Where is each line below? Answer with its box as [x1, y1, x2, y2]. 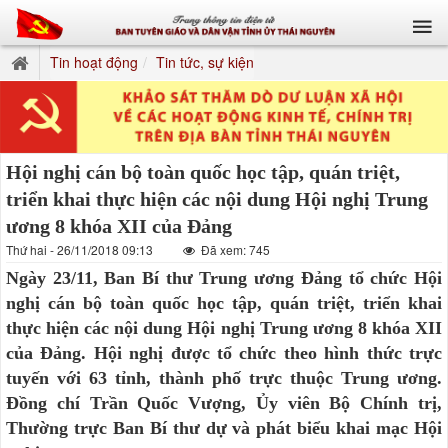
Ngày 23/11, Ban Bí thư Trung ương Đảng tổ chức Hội [6, 267, 442, 288]
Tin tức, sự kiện [156, 52, 254, 72]
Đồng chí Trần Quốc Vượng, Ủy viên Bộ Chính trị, [6, 392, 442, 413]
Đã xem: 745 [198, 240, 270, 258]
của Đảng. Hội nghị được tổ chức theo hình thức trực [6, 342, 442, 363]
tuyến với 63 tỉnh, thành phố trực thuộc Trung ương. [6, 367, 442, 388]
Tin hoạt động [50, 52, 138, 72]
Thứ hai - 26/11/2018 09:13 [6, 240, 156, 258]
